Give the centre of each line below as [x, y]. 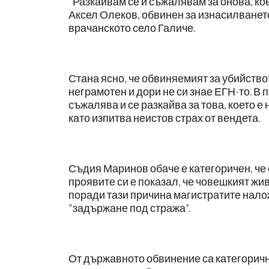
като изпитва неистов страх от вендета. [164, 118]
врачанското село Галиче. [132, 28]
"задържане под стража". [129, 208]
